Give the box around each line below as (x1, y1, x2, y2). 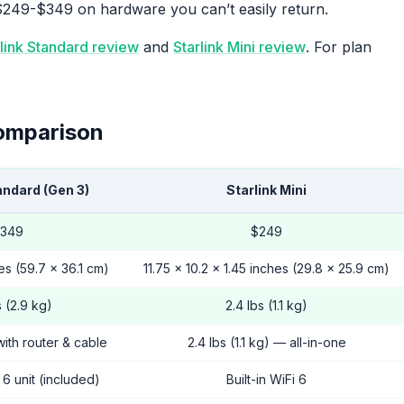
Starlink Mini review (173, 38, 306, 56)
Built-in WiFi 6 (226, 372, 307, 387)
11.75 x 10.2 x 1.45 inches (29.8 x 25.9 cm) (143, 261, 390, 276)
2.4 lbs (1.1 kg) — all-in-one (187, 335, 346, 350)
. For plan (306, 38, 372, 56)
